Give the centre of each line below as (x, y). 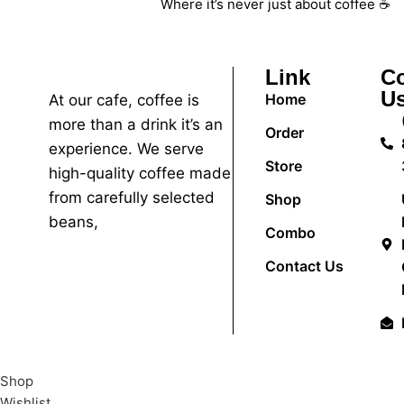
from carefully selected (131, 197)
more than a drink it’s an (135, 124)
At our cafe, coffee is (124, 100)
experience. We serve (126, 148)
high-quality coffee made (139, 173)
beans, (73, 221)
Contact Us (305, 266)
